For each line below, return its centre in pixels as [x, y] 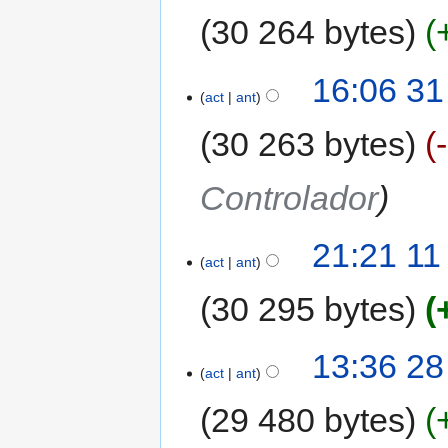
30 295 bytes [308, 308]
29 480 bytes [308, 420]
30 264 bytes [308, 32]
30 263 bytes [308, 143]
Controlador [289, 197]
